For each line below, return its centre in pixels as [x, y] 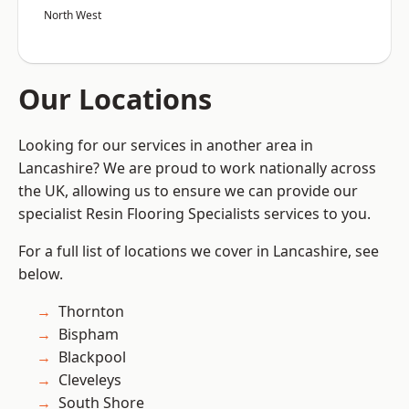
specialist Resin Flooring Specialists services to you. [194, 214]
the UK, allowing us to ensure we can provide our [188, 191]
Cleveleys [90, 380]
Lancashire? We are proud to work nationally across [197, 168]
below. [41, 274]
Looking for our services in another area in [166, 146]
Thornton [91, 312]
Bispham [89, 335]
